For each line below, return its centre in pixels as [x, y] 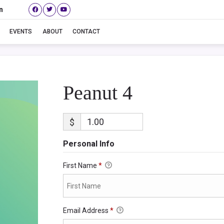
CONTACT [86, 32]
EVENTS [20, 32]
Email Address [86, 211]
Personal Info [88, 144]
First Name [80, 165]
